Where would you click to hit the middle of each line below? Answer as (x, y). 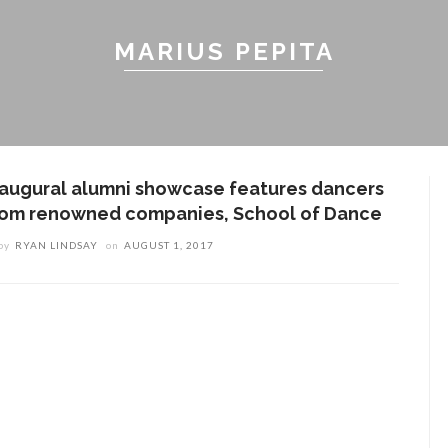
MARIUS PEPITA (224, 51)
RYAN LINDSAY (57, 245)
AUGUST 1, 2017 (169, 245)
